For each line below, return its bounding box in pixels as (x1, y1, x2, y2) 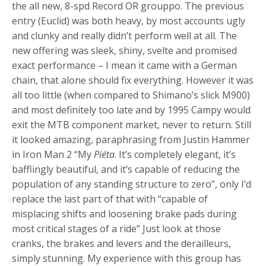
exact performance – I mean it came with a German (12, 58, 237, 72)
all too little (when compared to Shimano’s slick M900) (12, 88, 250, 102)
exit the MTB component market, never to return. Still (12, 118, 251, 131)
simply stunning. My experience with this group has (12, 251, 241, 265)
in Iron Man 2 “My (12, 147, 94, 161)
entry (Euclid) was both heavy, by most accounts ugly (12, 14, 245, 27)
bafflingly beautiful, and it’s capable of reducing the (12, 162, 240, 176)
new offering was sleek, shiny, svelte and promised (12, 43, 237, 57)
